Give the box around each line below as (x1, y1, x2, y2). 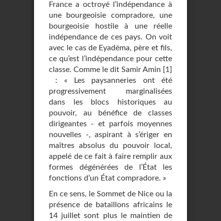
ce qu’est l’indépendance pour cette (49, 55, 172, 63)
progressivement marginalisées (49, 87, 172, 95)
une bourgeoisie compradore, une (49, 11, 172, 19)
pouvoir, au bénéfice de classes (49, 109, 172, 117)
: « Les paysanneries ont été (49, 76, 172, 84)
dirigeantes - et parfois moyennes (49, 120, 172, 128)
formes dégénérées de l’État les (49, 163, 172, 171)
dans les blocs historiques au (49, 98, 172, 106)
